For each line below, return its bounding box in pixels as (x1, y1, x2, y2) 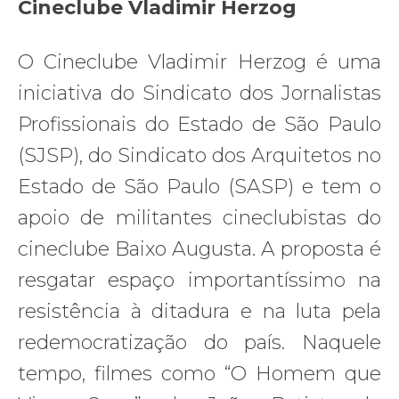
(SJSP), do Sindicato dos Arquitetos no (18, 143, 381, 168)
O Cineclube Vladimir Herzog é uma (18, 50, 381, 75)
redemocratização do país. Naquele (18, 330, 381, 355)
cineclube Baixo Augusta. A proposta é (18, 237, 381, 262)
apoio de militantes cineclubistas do (18, 206, 381, 231)
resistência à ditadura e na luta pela (18, 299, 381, 324)
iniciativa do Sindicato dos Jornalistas (18, 81, 381, 106)
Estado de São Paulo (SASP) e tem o (18, 175, 381, 199)
